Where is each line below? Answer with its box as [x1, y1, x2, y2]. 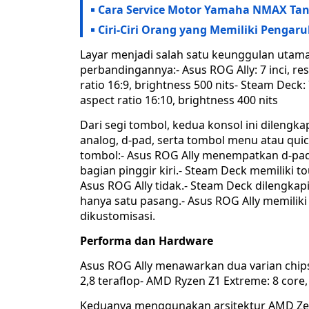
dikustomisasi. [80, 208, 155, 224]
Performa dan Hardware [80, 233, 213, 249]
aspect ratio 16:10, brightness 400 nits [80, 92, 278, 108]
